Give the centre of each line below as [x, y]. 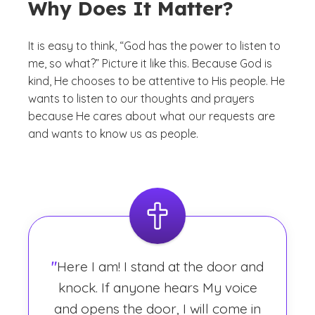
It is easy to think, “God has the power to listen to [154, 46]
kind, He [50, 81]
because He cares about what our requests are [152, 116]
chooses [93, 81]
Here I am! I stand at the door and [160, 266]
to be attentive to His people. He [200, 81]
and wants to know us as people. [113, 134]
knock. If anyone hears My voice [157, 288]
